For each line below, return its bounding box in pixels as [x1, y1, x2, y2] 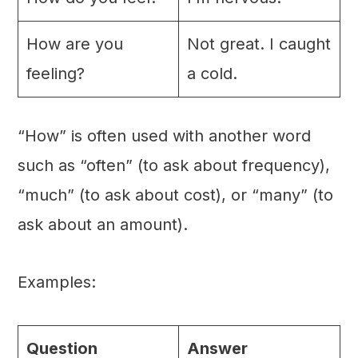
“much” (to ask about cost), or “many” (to [17, 185, 333, 205]
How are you [26, 34, 123, 54]
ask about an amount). [17, 214, 188, 234]
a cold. [186, 63, 237, 83]
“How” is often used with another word [17, 125, 311, 145]
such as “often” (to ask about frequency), [17, 155, 330, 175]
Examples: [17, 272, 96, 292]
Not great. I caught [186, 34, 331, 54]
